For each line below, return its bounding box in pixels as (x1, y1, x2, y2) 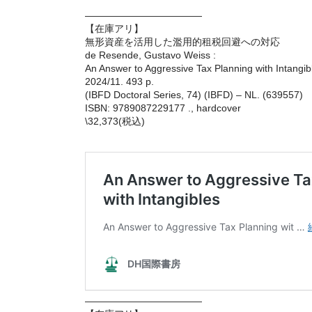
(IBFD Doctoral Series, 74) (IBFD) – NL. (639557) (85, 88, 303, 100)
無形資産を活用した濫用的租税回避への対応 (85, 36, 280, 47)
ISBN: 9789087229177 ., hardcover (85, 102, 241, 114)
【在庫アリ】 (85, 22, 143, 34)
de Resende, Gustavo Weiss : (85, 49, 216, 61)
